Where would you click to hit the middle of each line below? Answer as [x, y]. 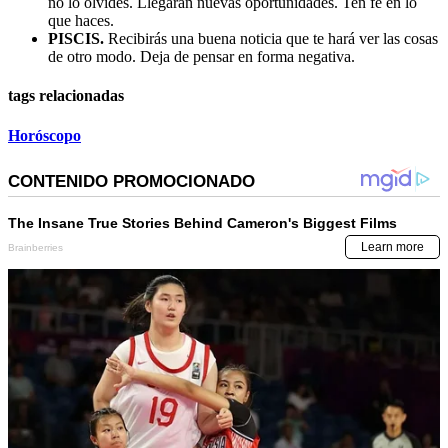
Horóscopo [44, 135]
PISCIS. [78, 39]
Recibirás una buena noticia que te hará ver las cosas [273, 39]
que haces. [81, 21]
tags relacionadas [66, 96]
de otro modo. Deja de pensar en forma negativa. [201, 57]
